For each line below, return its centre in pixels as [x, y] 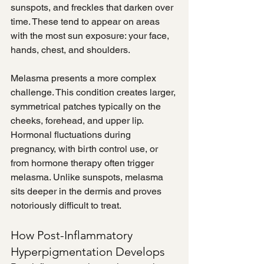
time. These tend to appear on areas [86, 22]
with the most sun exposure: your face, [91, 36]
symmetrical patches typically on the [87, 107]
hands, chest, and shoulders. [70, 50]
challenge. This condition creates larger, [94, 93]
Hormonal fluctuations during [72, 135]
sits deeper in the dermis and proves [87, 192]
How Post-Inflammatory [73, 235]
